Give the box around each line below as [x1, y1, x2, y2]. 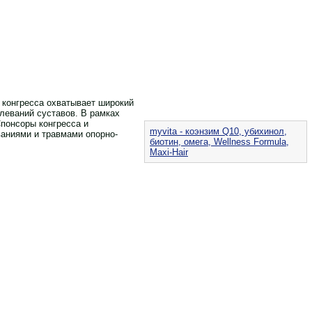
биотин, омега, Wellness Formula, [150, 136, 289, 147]
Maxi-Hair [150, 147, 188, 157]
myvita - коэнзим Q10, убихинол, [150, 126, 287, 136]
